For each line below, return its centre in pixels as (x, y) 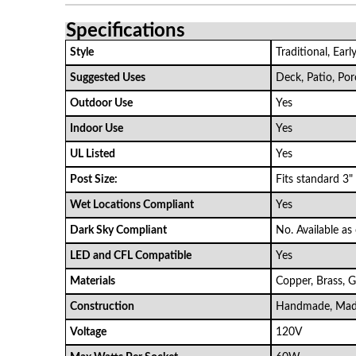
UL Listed (93, 154)
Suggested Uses (108, 77)
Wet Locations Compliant (132, 205)
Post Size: (94, 179)
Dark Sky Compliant (118, 230)
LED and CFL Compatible (131, 255)
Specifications (126, 31)
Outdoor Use (101, 103)
